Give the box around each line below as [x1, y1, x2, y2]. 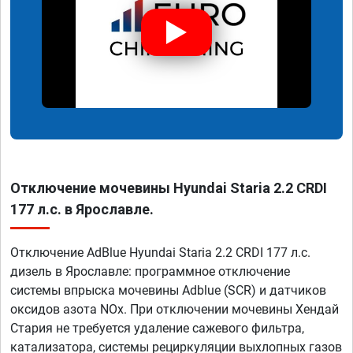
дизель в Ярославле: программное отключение [10, 264, 290, 280]
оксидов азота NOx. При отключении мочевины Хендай [10, 302, 339, 318]
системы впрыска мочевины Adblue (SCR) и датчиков [10, 283, 326, 299]
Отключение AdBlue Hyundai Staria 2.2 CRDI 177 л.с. [10, 245, 310, 261]
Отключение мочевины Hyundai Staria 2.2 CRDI [10, 180, 327, 197]
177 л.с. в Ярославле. [10, 201, 154, 218]
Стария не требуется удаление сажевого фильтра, [10, 321, 304, 336]
